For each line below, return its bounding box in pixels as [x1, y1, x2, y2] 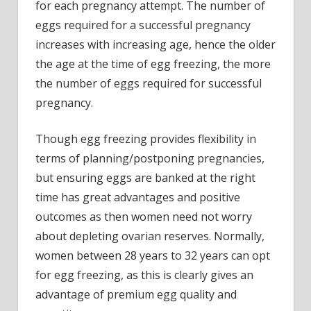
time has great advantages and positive [35, 189, 240, 205]
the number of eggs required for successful [35, 75, 262, 91]
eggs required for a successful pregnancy [35, 17, 251, 33]
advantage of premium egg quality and [35, 286, 237, 302]
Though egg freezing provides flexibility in [35, 131, 256, 146]
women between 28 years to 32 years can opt [35, 247, 270, 263]
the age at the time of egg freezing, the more [35, 56, 271, 72]
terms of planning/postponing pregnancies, [35, 150, 264, 166]
